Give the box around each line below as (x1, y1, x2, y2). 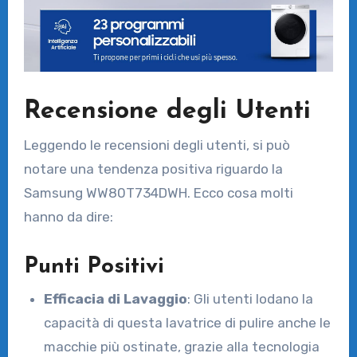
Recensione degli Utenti (23, 98, 311, 124)
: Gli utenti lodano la (187, 290, 314, 307)
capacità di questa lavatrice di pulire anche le (44, 314, 331, 331)
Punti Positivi (23, 256, 164, 279)
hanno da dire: (23, 209, 113, 226)
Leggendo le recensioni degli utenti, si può (23, 137, 290, 154)
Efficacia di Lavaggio (44, 290, 188, 307)
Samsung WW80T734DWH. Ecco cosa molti (23, 185, 293, 202)
